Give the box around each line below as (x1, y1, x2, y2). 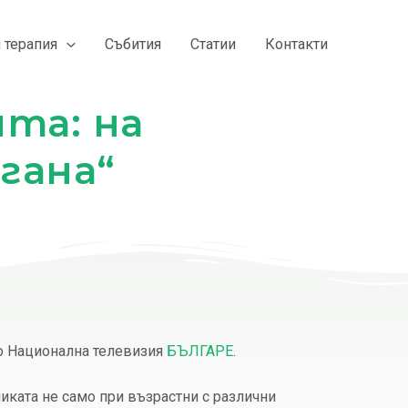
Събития (105, 36, 161, 54)
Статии (190, 36, 236, 54)
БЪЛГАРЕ (167, 342, 233, 360)
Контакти (265, 36, 328, 54)
